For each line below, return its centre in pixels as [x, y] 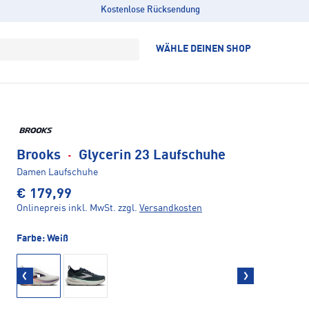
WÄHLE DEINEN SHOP [203, 49]
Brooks [40, 156]
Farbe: [32, 239]
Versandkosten [171, 209]
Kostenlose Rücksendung [150, 10]
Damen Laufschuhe [57, 173]
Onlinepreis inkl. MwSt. [66, 209]
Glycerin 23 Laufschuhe [150, 156]
